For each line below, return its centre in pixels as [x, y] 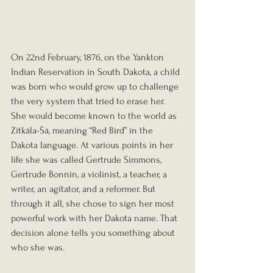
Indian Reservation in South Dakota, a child [97, 72]
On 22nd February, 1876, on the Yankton [89, 58]
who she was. [38, 248]
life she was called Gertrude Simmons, [87, 160]
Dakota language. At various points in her [93, 145]
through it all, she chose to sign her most [94, 204]
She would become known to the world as [95, 116]
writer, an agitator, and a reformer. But [84, 189]
